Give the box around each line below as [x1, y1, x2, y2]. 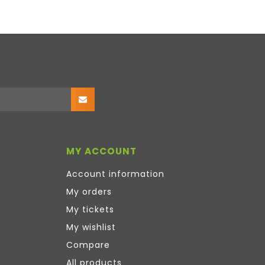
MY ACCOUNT [66, 145, 137, 158]
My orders [66, 186, 112, 198]
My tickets [66, 203, 114, 216]
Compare [66, 239, 110, 251]
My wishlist [66, 221, 116, 234]
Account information [66, 168, 164, 180]
